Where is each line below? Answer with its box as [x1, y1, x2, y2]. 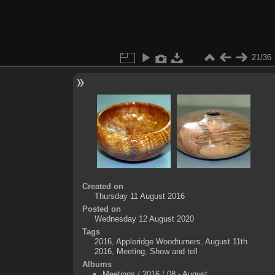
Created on [82, 181, 123, 191]
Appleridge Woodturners [115, 236, 201, 246]
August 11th [204, 236, 247, 246]
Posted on [82, 204, 121, 214]
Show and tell [149, 246, 198, 256]
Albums [82, 259, 112, 269]
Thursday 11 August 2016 [94, 191, 185, 201]
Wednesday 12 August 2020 [94, 214, 194, 223]
